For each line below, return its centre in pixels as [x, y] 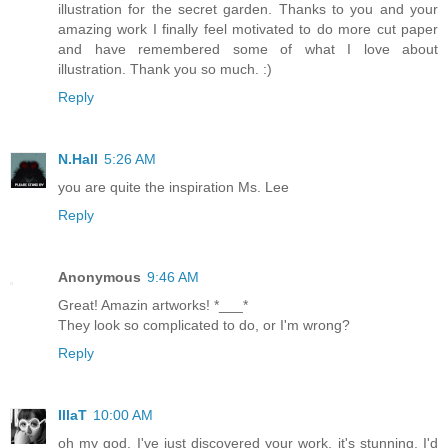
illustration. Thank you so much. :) [165, 69]
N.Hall [78, 159]
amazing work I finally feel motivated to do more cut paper [248, 29]
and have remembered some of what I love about [248, 49]
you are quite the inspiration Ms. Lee [173, 187]
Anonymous [99, 277]
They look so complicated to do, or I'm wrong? [204, 325]
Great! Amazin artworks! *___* [153, 305]
